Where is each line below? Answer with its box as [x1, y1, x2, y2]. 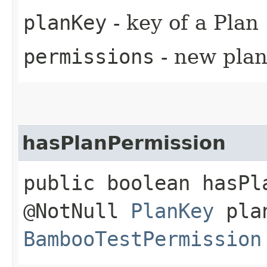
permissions [23, 44, 154, 69]
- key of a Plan [107, 10, 259, 35]
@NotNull [23, 198, 131, 223]
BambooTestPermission [23, 226, 262, 251]
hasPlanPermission [22, 132, 226, 154]
